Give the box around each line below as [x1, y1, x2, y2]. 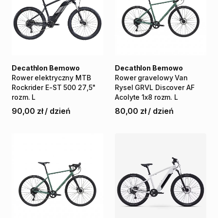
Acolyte [115, 93, 140, 101]
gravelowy [138, 73, 173, 82]
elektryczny [35, 73, 74, 82]
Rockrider [12, 83, 44, 91]
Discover [155, 83, 185, 91]
